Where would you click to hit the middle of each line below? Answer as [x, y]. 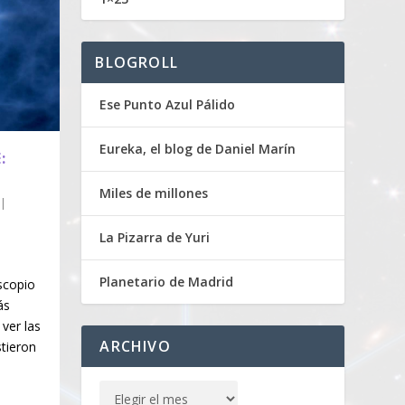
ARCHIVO [135, 347]
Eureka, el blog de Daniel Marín [198, 149]
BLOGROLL [137, 63]
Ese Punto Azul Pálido [168, 105]
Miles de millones [154, 193]
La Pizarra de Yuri [155, 238]
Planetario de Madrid [167, 282]
